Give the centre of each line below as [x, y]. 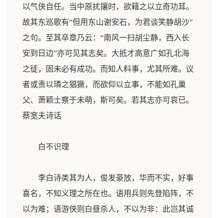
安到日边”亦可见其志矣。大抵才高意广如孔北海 [106, 53]
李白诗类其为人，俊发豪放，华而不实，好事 [108, 178]
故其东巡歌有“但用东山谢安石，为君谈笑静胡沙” [108, 22]
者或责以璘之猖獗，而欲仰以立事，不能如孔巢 [104, 84]
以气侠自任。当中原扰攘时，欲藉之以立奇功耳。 [108, 7]
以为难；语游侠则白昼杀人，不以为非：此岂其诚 [108, 209]
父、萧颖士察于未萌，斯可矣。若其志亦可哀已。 [108, 100]
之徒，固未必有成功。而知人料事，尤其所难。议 [108, 69]
